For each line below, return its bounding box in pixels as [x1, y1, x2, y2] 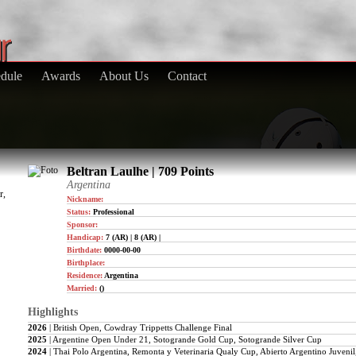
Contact [168, 69, 207, 83]
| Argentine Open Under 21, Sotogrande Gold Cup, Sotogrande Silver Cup [47, 335, 322, 344]
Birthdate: [67, 246, 104, 254]
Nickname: [67, 195, 103, 203]
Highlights [28, 306, 78, 318]
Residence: [67, 271, 104, 280]
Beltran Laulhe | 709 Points [67, 164, 214, 178]
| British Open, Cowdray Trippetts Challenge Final [47, 323, 232, 332]
